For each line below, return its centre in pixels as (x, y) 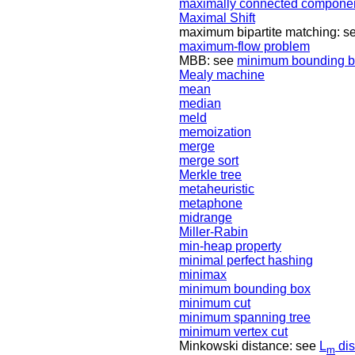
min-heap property (230, 246)
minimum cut (215, 303)
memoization (215, 132)
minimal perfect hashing (246, 261)
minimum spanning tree (245, 318)
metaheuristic (217, 189)
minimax (203, 275)
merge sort (209, 161)
